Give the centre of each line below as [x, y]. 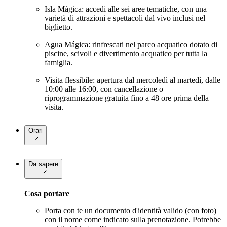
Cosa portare [47, 193]
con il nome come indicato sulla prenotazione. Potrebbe [133, 219]
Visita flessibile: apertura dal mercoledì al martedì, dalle [133, 80]
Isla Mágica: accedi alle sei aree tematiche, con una [126, 9]
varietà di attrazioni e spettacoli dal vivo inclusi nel [125, 18]
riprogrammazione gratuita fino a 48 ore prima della [127, 98]
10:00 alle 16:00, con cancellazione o [104, 89]
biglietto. [59, 27]
